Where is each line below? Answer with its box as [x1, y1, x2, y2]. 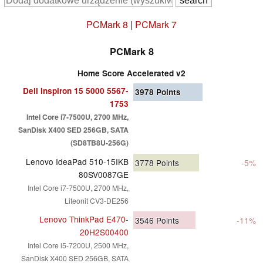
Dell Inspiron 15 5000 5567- [23, 85, 129, 96]
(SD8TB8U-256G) [70, 137, 129, 148]
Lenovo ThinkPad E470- [39, 213, 129, 225]
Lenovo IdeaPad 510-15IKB [26, 155, 129, 167]
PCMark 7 [135, 17, 177, 31]
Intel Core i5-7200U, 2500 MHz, [28, 240, 129, 250]
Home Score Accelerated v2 [77, 67, 186, 79]
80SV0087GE [79, 168, 129, 180]
